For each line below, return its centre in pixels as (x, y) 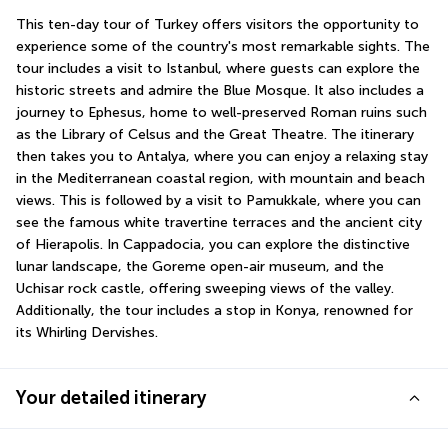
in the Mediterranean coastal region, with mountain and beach (220, 179)
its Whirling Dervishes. (87, 333)
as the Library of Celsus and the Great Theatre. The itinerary (215, 135)
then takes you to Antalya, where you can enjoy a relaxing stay (222, 157)
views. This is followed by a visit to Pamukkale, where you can (218, 201)
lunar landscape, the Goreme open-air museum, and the (200, 267)
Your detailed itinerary (111, 398)
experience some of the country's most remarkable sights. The (223, 47)
